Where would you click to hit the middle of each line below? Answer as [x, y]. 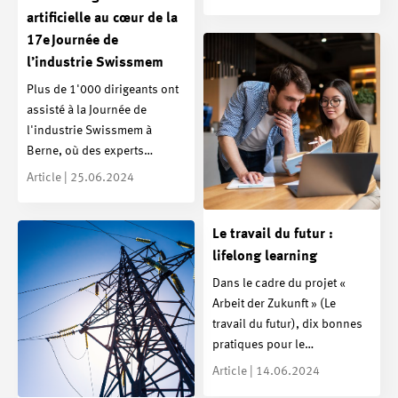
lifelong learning [265, 257]
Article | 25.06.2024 [80, 177]
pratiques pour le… [263, 344]
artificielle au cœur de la [102, 19]
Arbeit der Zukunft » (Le [274, 303]
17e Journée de [72, 41]
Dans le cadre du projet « [279, 283]
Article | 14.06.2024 [266, 371]
